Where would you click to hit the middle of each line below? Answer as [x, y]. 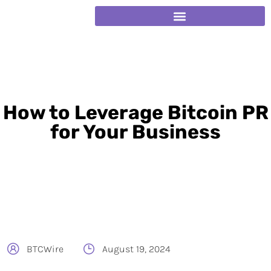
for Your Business [135, 132]
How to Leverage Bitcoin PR [135, 113]
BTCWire [45, 249]
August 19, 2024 [136, 249]
